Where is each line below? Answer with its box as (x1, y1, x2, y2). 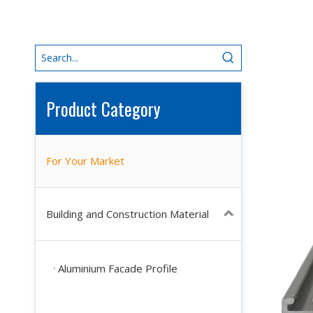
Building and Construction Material (46, 207, 209, 221)
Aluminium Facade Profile (58, 261, 177, 275)
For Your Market (46, 154, 124, 168)
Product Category (46, 96, 161, 122)
